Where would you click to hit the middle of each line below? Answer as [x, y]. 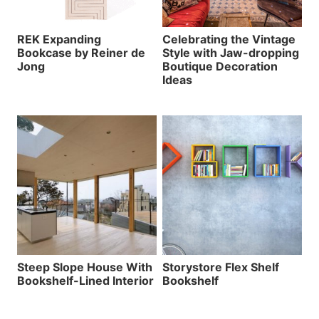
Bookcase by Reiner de [81, 52]
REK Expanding [59, 39]
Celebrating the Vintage [229, 39]
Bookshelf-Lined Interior [85, 280]
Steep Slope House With [85, 267]
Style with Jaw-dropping [231, 52]
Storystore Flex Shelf [221, 267]
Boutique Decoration [220, 66]
